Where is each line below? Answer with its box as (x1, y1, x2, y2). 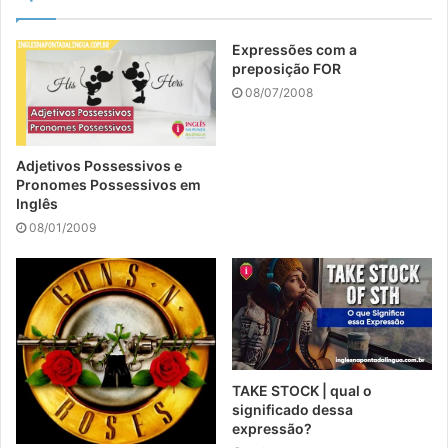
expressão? (232, 419, 312, 437)
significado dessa (232, 400, 353, 418)
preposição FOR (232, 60, 341, 78)
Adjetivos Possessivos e (16, 156, 182, 174)
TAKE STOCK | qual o (232, 381, 372, 399)
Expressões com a (232, 41, 357, 59)
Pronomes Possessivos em (16, 175, 201, 193)
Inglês (16, 194, 58, 212)
